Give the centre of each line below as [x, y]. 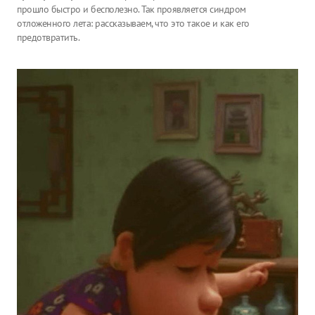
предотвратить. [48, 37]
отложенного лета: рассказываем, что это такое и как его [133, 23]
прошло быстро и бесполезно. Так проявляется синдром [131, 9]
